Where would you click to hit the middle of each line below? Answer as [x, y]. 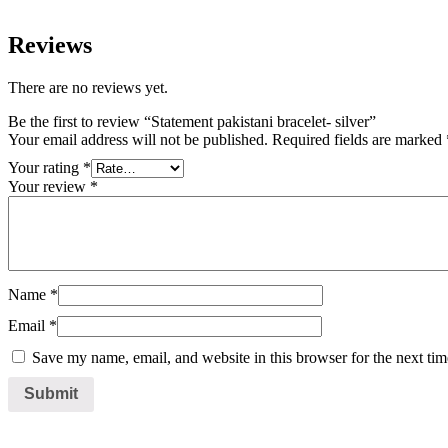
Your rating [45, 167]
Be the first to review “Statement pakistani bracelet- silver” [192, 121]
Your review [49, 186]
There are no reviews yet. [88, 87]
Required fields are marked [359, 139]
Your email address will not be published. [138, 139]
